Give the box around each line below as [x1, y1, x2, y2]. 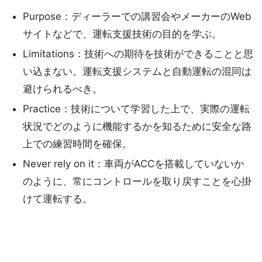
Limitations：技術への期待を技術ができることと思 [22, 47, 253, 60]
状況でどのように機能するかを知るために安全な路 [22, 120, 251, 132]
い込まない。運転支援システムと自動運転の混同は [22, 65, 251, 77]
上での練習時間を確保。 [22, 137, 132, 150]
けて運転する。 [22, 192, 92, 205]
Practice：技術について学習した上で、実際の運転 [22, 102, 250, 115]
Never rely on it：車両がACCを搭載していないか [22, 157, 244, 170]
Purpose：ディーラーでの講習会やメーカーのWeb [22, 10, 251, 22]
